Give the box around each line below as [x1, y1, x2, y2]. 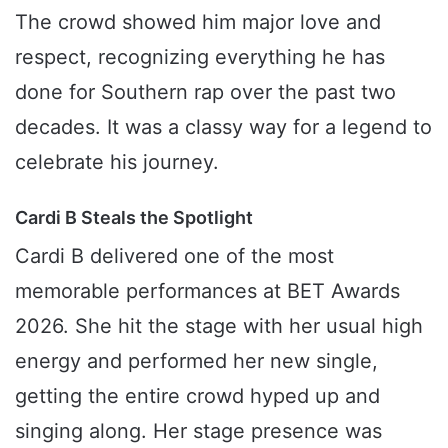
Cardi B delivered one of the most [15, 244, 334, 269]
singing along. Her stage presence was [15, 419, 382, 444]
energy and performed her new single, [15, 349, 378, 374]
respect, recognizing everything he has [15, 45, 385, 70]
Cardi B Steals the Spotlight [15, 207, 253, 229]
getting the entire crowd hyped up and [15, 384, 380, 409]
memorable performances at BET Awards [15, 279, 400, 304]
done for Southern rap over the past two [15, 80, 396, 105]
